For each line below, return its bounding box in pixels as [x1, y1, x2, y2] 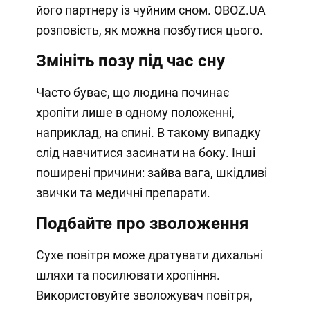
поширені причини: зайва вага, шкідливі [35, 165, 267, 180]
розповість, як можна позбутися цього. [35, 22, 263, 37]
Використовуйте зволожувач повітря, [35, 287, 253, 302]
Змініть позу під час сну [35, 51, 225, 71]
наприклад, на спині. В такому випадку [35, 125, 261, 140]
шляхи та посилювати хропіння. [35, 267, 220, 282]
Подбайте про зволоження [35, 213, 248, 233]
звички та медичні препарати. [35, 185, 213, 200]
